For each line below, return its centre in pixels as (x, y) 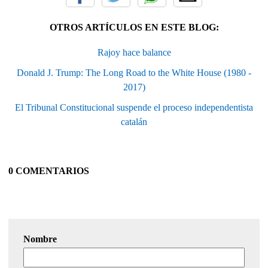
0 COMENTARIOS (49, 170)
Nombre (40, 239)
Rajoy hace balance (134, 52)
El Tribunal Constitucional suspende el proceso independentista (134, 107)
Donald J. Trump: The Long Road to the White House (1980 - (134, 72)
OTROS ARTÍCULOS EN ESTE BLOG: (134, 27)
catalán (134, 121)
